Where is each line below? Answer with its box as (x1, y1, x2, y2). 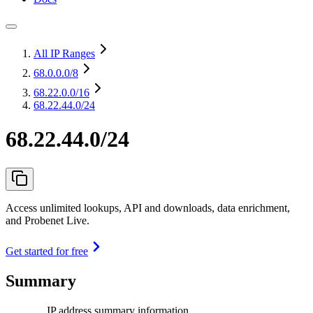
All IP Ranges (34, 48, 95, 59)
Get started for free (6, 245, 88, 257)
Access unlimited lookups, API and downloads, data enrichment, (6, 201, 290, 214)
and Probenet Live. (6, 214, 89, 226)
